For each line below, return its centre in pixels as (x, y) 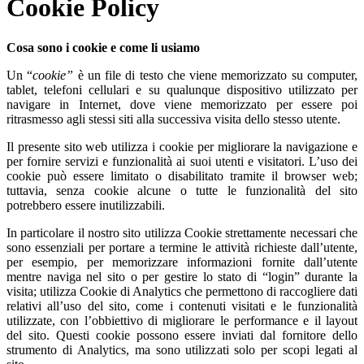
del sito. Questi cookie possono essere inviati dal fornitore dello (182, 335)
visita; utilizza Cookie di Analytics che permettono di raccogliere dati (182, 291)
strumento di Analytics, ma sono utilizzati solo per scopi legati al (182, 349)
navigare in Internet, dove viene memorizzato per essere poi (182, 104)
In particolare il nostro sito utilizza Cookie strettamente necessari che (182, 232)
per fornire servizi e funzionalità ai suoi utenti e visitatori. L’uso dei (182, 161)
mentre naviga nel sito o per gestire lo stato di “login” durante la (182, 276)
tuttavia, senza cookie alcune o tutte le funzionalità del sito (182, 190)
